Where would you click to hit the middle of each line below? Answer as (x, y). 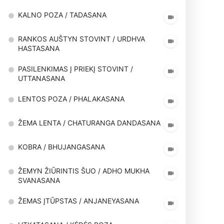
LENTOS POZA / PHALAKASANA (71, 99)
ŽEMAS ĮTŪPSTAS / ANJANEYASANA (78, 201)
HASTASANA (39, 48)
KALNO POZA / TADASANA (62, 15)
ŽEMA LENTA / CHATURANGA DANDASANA (89, 123)
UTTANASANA (41, 78)
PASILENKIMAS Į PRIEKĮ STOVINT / (75, 69)
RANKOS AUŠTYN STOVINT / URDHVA (81, 39)
